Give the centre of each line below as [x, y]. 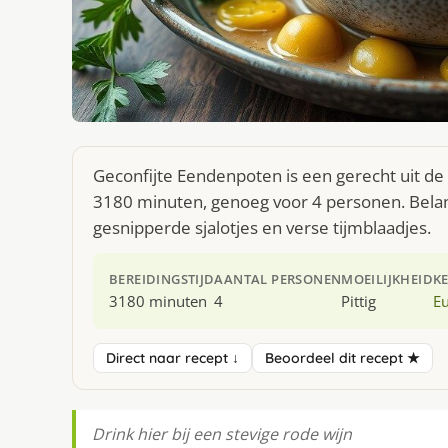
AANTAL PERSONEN [278, 279]
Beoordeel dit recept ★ [342, 358]
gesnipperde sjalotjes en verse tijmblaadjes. [262, 228]
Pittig [359, 301]
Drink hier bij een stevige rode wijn [222, 434]
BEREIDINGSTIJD [162, 279]
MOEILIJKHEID [387, 279]
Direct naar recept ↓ [172, 358]
